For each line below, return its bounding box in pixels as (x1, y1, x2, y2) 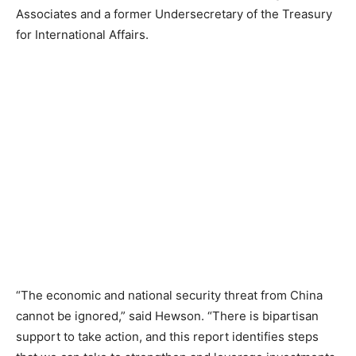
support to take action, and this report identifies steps (16, 329, 319, 345)
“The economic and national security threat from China (16, 288, 323, 304)
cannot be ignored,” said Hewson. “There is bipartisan (16, 308, 319, 324)
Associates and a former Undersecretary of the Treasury (16, 6, 332, 22)
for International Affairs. (16, 27, 149, 43)
